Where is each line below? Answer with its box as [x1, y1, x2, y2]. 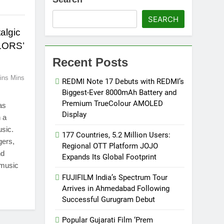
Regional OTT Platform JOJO [62, 141, 158, 151]
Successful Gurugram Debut [62, 195, 155, 204]
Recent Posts [52, 55, 128, 69]
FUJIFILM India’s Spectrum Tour [62, 173, 168, 182]
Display [62, 110, 87, 119]
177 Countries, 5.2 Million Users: [62, 130, 171, 140]
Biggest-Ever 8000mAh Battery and [62, 88, 177, 97]
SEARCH [148, 14, 178, 24]
